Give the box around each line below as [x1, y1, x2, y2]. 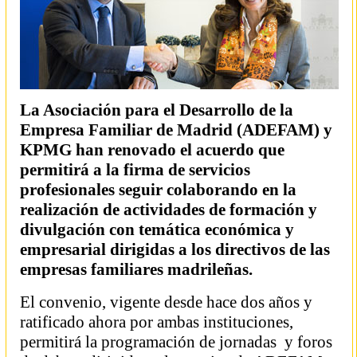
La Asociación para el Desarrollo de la [20, 100, 293, 120]
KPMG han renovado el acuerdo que [20, 140, 284, 159]
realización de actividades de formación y [20, 200, 317, 219]
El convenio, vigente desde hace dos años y [20, 292, 312, 312]
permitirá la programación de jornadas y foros [20, 332, 332, 351]
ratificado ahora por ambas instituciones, [20, 312, 293, 331]
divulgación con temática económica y [20, 220, 294, 239]
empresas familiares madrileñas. [20, 260, 253, 279]
